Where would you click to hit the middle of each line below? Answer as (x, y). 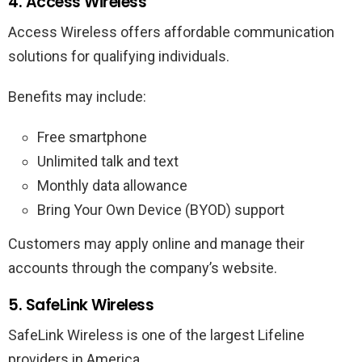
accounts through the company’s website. (143, 267)
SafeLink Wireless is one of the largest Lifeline (156, 335)
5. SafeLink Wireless (81, 305)
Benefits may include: (77, 96)
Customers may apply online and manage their (156, 243)
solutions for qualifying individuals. (119, 56)
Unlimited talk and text (108, 161)
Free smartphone (92, 137)
